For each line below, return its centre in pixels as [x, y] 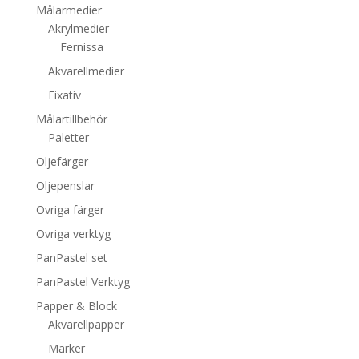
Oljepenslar [65, 186]
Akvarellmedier [86, 71]
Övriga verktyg [73, 234]
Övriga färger [70, 210]
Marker [66, 349]
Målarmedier [69, 10]
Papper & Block [76, 306]
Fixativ [64, 95]
